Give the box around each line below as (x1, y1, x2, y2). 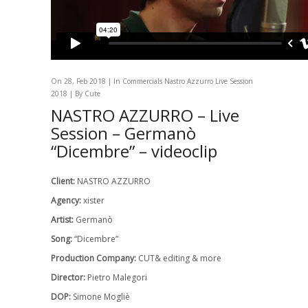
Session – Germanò (51, 122, 196, 144)
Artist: (51, 214, 74, 225)
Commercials (122, 76, 162, 86)
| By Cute (67, 89, 100, 98)
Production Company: (51, 252, 136, 264)
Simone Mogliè (71, 291, 130, 302)
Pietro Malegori (85, 272, 147, 283)
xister (81, 195, 104, 206)
